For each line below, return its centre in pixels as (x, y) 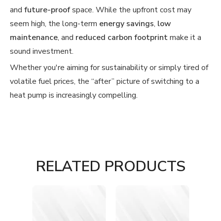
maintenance (34, 37)
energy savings (127, 24)
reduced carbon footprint (122, 37)
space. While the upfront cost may (131, 10)
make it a (184, 37)
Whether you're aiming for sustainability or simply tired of (109, 68)
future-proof (47, 10)
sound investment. (42, 51)
